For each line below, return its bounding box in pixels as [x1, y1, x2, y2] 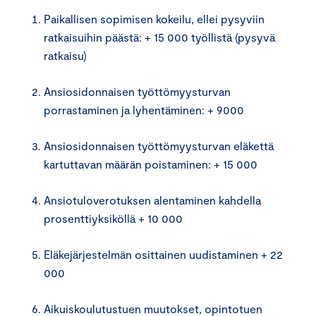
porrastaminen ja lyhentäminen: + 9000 [44, 102, 247, 116]
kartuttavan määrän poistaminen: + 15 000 [44, 157, 260, 171]
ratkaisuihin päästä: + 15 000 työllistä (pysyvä [44, 30, 275, 44]
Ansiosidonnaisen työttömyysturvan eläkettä [44, 138, 274, 152]
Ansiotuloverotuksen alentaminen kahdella [44, 193, 261, 207]
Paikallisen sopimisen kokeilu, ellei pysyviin [44, 11, 265, 25]
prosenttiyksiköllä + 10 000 [44, 211, 186, 225]
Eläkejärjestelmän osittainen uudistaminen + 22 [44, 247, 283, 261]
